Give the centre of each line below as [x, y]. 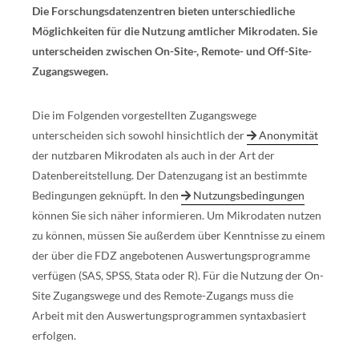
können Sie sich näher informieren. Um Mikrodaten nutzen [177, 215]
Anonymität [288, 135]
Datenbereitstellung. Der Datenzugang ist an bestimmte [169, 175]
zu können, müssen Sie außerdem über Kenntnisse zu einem [179, 235]
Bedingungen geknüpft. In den [107, 195]
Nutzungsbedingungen [249, 195]
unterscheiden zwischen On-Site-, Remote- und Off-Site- [172, 51]
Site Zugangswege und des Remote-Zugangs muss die [163, 295]
